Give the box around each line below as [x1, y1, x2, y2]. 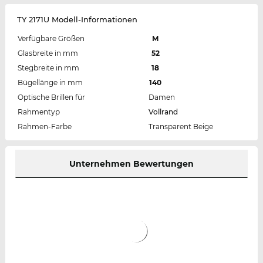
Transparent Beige [148, 122, 213, 131]
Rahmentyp [17, 107, 60, 117]
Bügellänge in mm [17, 78, 83, 87]
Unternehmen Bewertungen [69, 159, 194, 170]
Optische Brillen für [17, 93, 85, 102]
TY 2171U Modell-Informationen [16, 15, 137, 25]
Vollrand [148, 107, 178, 117]
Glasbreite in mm [17, 49, 78, 58]
